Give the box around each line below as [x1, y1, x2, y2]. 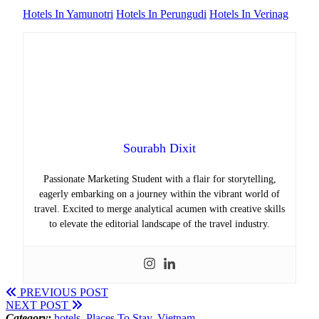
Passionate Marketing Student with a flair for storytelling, [43, 174, 276, 185]
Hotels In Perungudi [116, 8, 206, 21]
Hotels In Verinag [209, 8, 288, 21]
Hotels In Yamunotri [23, 8, 113, 21]
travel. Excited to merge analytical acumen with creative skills [34, 204, 285, 215]
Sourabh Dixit [123, 141, 196, 156]
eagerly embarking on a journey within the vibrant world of [39, 189, 280, 200]
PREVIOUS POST [17, 286, 108, 299]
